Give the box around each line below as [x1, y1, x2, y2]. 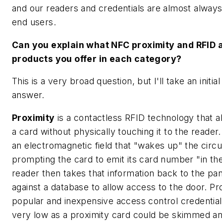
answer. [12, 90, 48, 101]
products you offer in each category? [12, 53, 182, 64]
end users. [12, 16, 56, 27]
